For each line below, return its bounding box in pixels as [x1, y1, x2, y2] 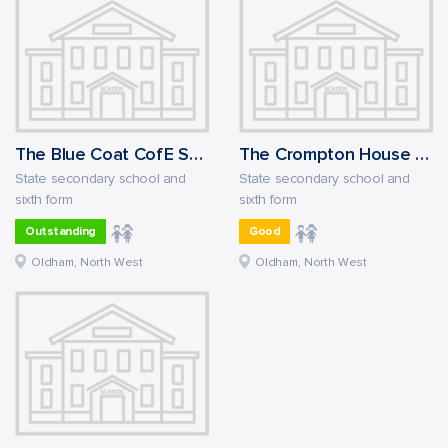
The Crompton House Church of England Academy [415, 145, 430, 164]
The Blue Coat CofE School [189, 145, 203, 164]
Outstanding [25, 225, 96, 238]
